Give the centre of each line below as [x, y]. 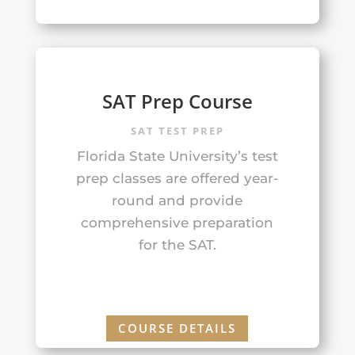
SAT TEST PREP [177, 130]
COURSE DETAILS [177, 328]
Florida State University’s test [177, 156]
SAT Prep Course [177, 101]
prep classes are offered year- [177, 178]
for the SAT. [177, 244]
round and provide [177, 200]
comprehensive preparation [177, 222]
